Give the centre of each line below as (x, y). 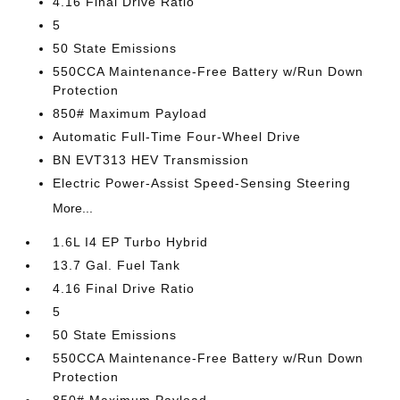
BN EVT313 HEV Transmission (151, 160)
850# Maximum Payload (130, 113)
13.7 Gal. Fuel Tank (117, 265)
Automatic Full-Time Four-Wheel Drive (177, 137)
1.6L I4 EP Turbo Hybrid (131, 242)
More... (73, 208)
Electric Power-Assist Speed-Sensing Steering (202, 183)
